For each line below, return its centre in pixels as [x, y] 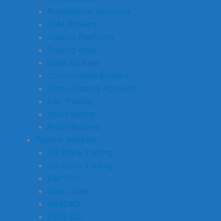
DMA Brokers [72, 24]
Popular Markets [66, 139]
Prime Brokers [74, 127]
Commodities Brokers [88, 75]
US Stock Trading [80, 165]
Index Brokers [73, 62]
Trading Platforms [81, 37]
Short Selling [71, 114]
